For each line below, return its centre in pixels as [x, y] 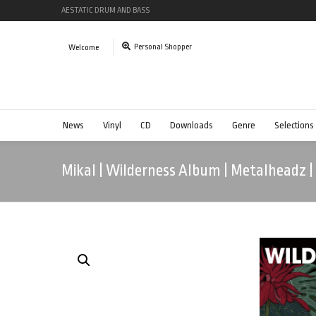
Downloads [192, 125]
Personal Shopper [163, 47]
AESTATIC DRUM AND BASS [105, 10]
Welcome [84, 48]
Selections [294, 125]
